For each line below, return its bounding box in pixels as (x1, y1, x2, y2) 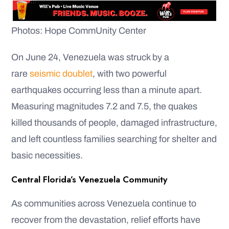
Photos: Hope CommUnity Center (11, 26, 146, 36)
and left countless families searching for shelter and (11, 134, 217, 145)
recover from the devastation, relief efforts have (11, 215, 200, 225)
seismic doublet (30, 68, 93, 79)
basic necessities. (11, 150, 83, 161)
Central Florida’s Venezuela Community (11, 173, 167, 186)
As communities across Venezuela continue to (11, 198, 196, 209)
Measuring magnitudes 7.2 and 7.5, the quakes (11, 101, 197, 112)
